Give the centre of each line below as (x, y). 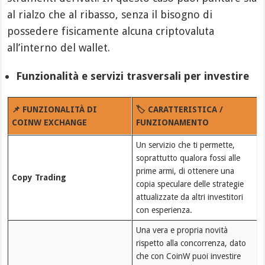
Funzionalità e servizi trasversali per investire (133, 76)
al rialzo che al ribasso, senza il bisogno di (110, 14)
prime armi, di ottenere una (185, 171)
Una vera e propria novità (182, 230)
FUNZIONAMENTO (172, 122)
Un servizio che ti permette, (185, 145)
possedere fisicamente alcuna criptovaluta (111, 31)
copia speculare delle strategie (190, 184)
